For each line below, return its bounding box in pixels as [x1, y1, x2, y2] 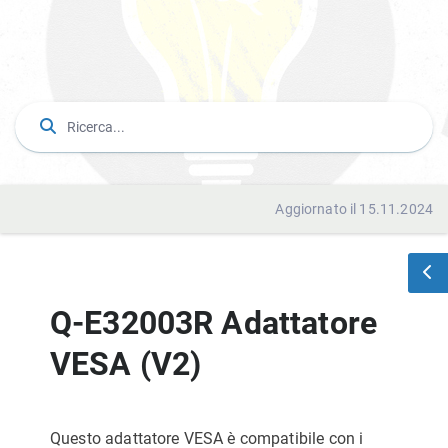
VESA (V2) [50, 345, 202, 383]
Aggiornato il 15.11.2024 [275, 201, 433, 217]
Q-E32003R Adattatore [50, 304, 377, 342]
